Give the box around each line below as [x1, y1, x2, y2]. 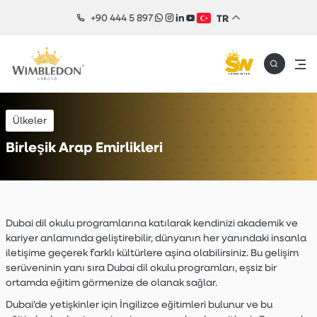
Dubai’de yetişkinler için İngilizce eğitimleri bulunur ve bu [5, 298, 272, 311]
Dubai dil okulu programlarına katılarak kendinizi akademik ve [5, 217, 298, 229]
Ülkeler [12, 114, 47, 127]
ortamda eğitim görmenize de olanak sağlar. [5, 276, 217, 289]
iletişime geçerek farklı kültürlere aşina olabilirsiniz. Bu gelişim [5, 246, 299, 259]
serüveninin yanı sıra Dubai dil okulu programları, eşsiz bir [5, 261, 277, 274]
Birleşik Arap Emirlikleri [5, 137, 163, 156]
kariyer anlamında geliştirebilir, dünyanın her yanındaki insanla [5, 231, 306, 244]
